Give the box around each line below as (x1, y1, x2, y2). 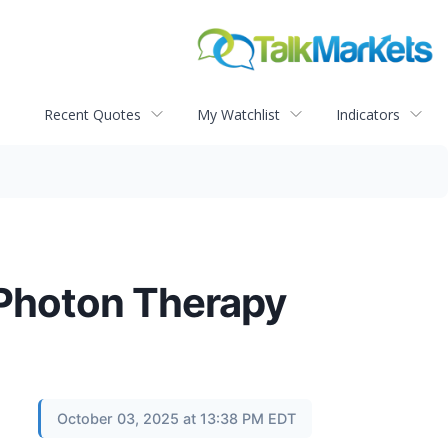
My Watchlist (197, 104, 280, 124)
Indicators (336, 104, 400, 124)
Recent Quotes (44, 104, 141, 124)
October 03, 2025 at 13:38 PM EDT (57, 410, 296, 428)
